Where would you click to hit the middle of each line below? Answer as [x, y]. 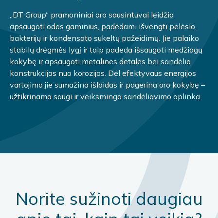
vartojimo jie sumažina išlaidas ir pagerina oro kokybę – [107, 84]
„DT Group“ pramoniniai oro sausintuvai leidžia [92, 14]
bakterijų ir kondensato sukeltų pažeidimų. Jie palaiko [104, 38]
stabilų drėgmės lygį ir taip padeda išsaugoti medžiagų [106, 49]
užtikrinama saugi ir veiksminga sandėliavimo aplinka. [106, 96]
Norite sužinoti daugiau [109, 198]
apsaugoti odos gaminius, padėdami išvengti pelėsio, [103, 26]
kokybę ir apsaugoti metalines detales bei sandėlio [100, 61]
